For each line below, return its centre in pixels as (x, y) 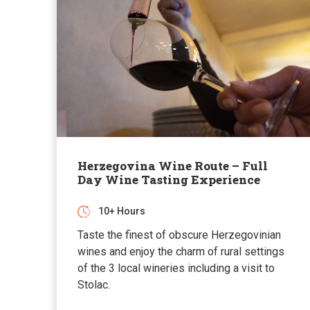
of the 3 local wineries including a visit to (176, 268)
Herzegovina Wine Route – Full (173, 165)
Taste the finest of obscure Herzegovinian (179, 235)
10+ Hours (122, 211)
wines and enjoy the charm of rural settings (181, 251)
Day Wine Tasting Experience (169, 179)
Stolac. (94, 284)
